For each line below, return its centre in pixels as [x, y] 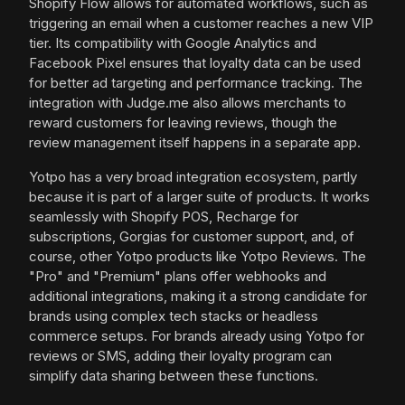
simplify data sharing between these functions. [174, 376]
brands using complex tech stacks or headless [174, 316]
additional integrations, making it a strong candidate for [198, 297]
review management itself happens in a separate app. [195, 143]
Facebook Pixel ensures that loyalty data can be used [195, 63]
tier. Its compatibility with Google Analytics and [173, 43]
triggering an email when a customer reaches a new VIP [201, 24]
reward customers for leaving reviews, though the [183, 123]
